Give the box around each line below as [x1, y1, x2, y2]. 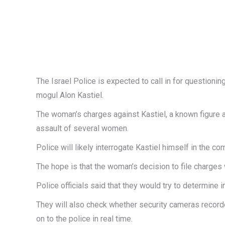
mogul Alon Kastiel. [36, 90, 103, 100]
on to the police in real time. [36, 214, 133, 223]
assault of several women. [36, 124, 129, 133]
